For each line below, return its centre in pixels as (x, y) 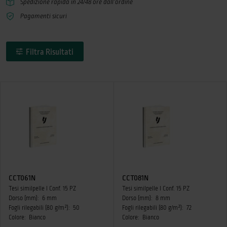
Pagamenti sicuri (44, 16)
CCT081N (135, 178)
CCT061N (22, 178)
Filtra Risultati (50, 52)
